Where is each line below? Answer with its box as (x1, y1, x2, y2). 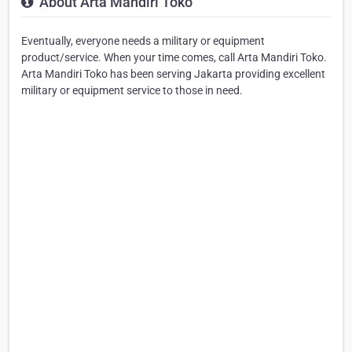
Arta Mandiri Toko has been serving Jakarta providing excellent (21, 67, 325, 80)
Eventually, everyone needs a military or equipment (21, 34, 265, 47)
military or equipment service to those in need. (21, 83, 243, 97)
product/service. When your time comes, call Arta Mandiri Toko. (21, 50, 327, 64)
